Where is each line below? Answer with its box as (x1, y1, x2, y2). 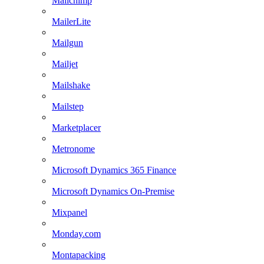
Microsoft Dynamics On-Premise (52, 186, 174, 196)
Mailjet (52, 58, 78, 69)
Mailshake (52, 80, 90, 90)
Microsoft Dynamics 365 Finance (52, 164, 176, 175)
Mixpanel (52, 207, 87, 217)
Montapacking (52, 249, 105, 260)
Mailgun (52, 37, 83, 48)
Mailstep (52, 101, 84, 111)
